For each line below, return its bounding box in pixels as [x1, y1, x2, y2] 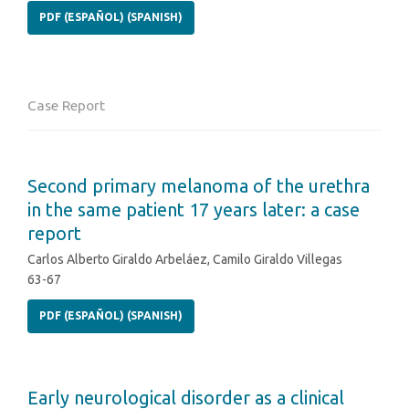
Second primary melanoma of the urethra [27, 175, 370, 197]
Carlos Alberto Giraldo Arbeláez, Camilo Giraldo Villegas [27, 252, 342, 267]
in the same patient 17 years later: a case [27, 199, 360, 221]
